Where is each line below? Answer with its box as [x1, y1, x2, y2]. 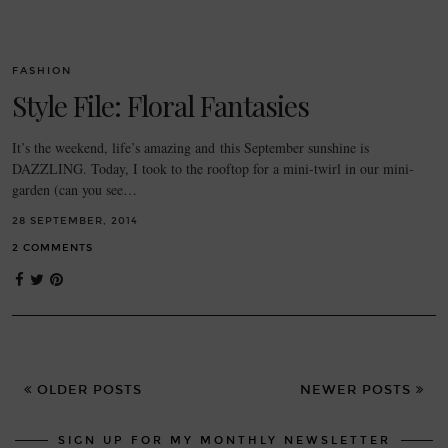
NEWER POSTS [300, 381, 416, 398]
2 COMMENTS [12, 241, 93, 254]
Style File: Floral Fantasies [12, 86, 309, 124]
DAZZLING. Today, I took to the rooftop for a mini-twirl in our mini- [12, 158, 414, 178]
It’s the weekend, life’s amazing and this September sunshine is [12, 137, 369, 157]
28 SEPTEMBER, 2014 [12, 214, 138, 227]
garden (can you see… [12, 179, 137, 199]
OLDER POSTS [32, 381, 142, 398]
